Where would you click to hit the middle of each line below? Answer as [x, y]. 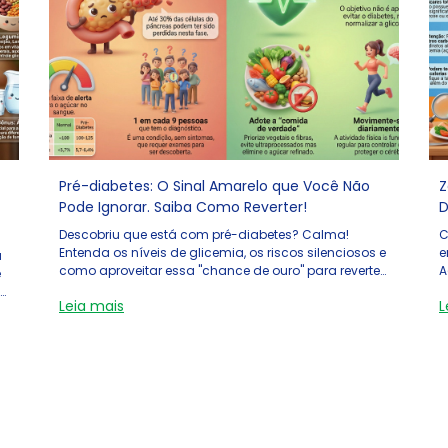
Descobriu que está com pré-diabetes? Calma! [204, 234]
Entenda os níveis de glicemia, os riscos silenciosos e [222, 252]
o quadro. [89, 288]
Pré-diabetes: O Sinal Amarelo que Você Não [214, 186]
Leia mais [91, 306]
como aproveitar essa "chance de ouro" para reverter [221, 270]
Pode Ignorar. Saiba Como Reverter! [183, 207]
